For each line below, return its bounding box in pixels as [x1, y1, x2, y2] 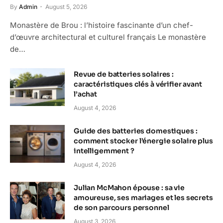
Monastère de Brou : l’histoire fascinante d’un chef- [10, 20, 193, 30]
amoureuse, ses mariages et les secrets [74, 193, 213, 203]
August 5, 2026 [45, 3, 87, 11]
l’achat [74, 90, 98, 99]
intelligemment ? [74, 146, 134, 156]
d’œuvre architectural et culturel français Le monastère [10, 32, 206, 42]
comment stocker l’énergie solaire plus [74, 136, 213, 146]
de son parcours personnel [74, 203, 169, 213]
